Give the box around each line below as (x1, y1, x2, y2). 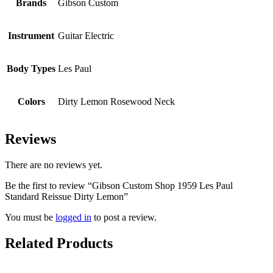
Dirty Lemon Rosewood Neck (58, 96, 175, 107)
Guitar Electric (58, 30, 114, 41)
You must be (5, 211, 55, 222)
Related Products (5, 235, 113, 251)
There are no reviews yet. (5, 159, 102, 170)
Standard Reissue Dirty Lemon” (5, 191, 128, 202)
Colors (17, 96, 45, 107)
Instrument (8, 30, 54, 41)
